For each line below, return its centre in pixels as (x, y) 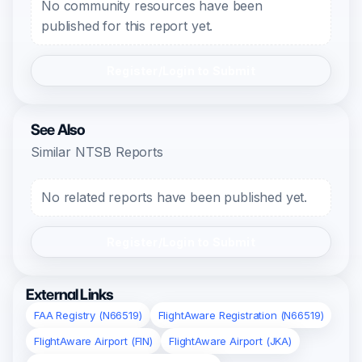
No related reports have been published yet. (175, 197)
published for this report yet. (127, 26)
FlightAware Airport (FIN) (93, 341)
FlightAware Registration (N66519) (241, 315)
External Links (70, 295)
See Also (58, 130)
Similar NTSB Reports (97, 152)
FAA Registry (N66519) (88, 315)
